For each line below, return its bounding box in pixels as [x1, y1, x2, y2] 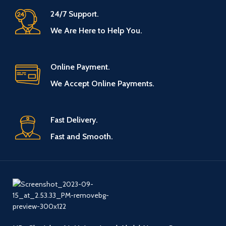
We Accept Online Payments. [50, 78, 154, 88]
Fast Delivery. [50, 115, 98, 125]
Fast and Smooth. [50, 131, 113, 141]
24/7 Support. [50, 9, 99, 19]
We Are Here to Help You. [50, 25, 142, 35]
